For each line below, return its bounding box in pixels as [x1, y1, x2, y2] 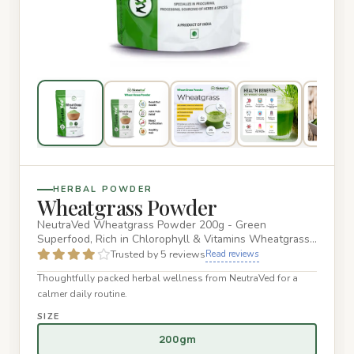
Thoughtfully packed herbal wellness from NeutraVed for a [36, 271, 298, 284]
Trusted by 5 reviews [110, 247, 205, 262]
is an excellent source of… [36, 246, 168, 262]
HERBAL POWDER [52, 183, 153, 196]
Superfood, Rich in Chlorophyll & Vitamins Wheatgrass [36, 232, 310, 247]
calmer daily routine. [36, 287, 127, 300]
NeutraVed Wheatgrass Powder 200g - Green [36, 217, 266, 233]
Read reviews [205, 247, 259, 261]
